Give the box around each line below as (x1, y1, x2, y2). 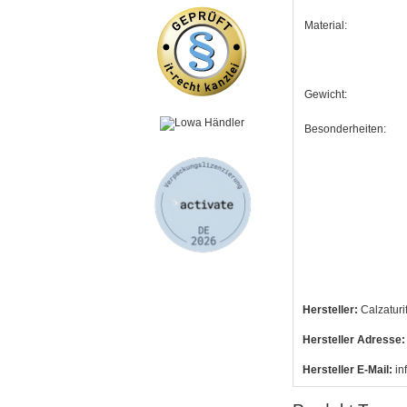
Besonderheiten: (304, 122, 386, 135)
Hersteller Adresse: (303, 333, 405, 346)
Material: (304, 18, 347, 32)
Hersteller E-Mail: (303, 362, 392, 376)
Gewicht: (304, 87, 347, 101)
